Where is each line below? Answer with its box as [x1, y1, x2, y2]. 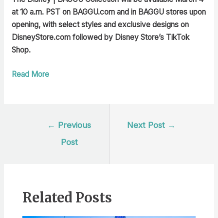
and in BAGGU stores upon [116, 7, 206, 17]
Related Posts [22, 189, 112, 206]
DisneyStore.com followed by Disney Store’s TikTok [11, 32, 189, 42]
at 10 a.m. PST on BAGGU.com [11, 7, 117, 17]
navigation [29, 129, 63, 139]
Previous [55, 120, 91, 130]
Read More [11, 70, 49, 79]
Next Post [127, 120, 168, 130]
